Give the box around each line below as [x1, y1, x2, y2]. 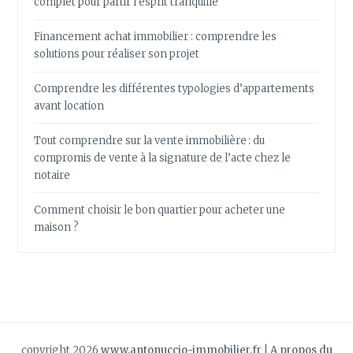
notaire [34, 168, 71, 182]
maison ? [34, 220, 80, 234]
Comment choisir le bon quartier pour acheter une [34, 203, 286, 217]
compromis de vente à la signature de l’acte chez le [34, 150, 292, 165]
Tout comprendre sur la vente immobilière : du [34, 133, 266, 147]
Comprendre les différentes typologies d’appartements [34, 82, 315, 96]
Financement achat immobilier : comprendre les [34, 30, 277, 44]
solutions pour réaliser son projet [34, 47, 200, 61]
